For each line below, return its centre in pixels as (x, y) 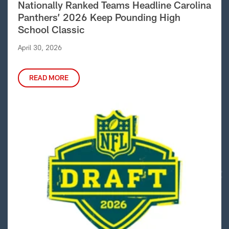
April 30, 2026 (40, 47)
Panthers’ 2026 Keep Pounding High (99, 17)
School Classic (51, 29)
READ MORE (49, 77)
